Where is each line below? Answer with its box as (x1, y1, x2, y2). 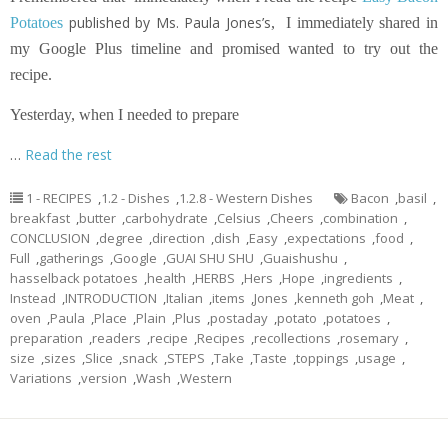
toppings (296, 349, 349, 368)
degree (99, 229, 143, 248)
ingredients (324, 269, 393, 288)
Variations (10, 369, 72, 388)
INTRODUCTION (65, 289, 157, 308)
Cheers (270, 209, 314, 228)
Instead (10, 289, 56, 308)
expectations (287, 229, 366, 248)
